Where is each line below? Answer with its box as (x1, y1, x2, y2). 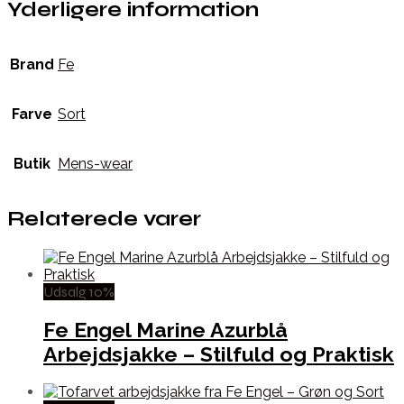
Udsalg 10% (43, 282, 115, 300)
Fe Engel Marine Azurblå (43, 317, 288, 342)
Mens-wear (58, 155, 133, 173)
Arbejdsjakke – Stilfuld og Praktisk (43, 341, 394, 366)
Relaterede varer (7, 207, 201, 232)
